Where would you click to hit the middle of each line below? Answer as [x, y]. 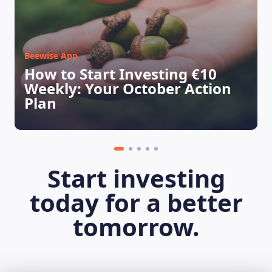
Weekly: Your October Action [128, 88]
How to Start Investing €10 [121, 74]
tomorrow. [136, 227]
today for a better [136, 202]
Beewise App [51, 56]
